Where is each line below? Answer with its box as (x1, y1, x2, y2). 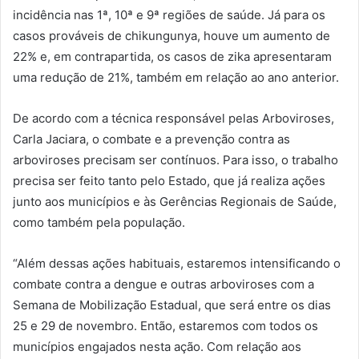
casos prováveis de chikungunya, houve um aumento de (13, 27, 330, 43)
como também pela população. (13, 214, 185, 230)
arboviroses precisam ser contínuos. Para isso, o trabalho (13, 151, 338, 167)
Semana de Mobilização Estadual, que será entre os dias (13, 296, 331, 313)
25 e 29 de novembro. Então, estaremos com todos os (13, 317, 318, 333)
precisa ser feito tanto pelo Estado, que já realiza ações (13, 172, 325, 188)
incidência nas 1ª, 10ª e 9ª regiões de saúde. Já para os (13, 6, 325, 22)
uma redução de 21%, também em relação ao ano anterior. (13, 69, 339, 85)
